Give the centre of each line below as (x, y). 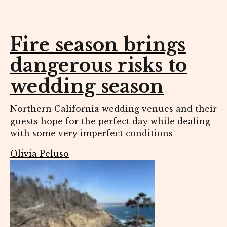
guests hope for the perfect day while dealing (110, 121)
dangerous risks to (99, 66)
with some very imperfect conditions (91, 134)
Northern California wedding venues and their (113, 109)
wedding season (87, 87)
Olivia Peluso (40, 154)
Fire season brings (98, 45)
